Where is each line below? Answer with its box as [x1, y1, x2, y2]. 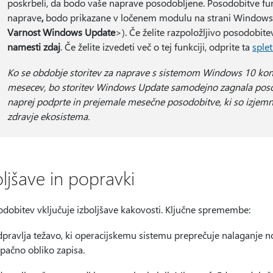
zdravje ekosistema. [7, 110, 90, 122]
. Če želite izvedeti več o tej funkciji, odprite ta [60, 40, 253, 53]
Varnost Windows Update [7, 26, 116, 38]
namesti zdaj [7, 40, 61, 53]
